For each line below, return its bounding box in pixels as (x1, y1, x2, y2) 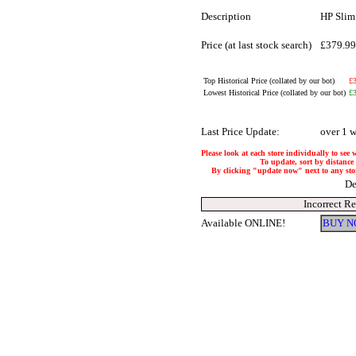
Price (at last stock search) (201, 39, 311, 51)
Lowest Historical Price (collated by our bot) (203, 88, 346, 97)
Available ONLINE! (201, 217, 285, 229)
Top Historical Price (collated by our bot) (203, 76, 335, 85)
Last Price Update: (201, 126, 280, 137)
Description (201, 10, 251, 22)
